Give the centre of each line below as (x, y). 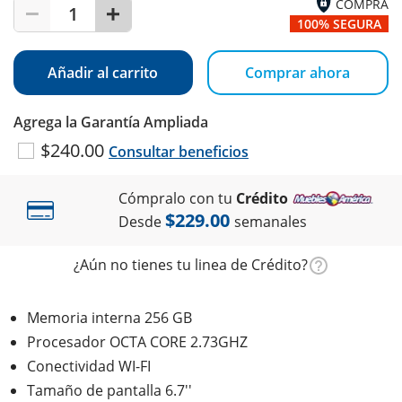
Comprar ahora (298, 72)
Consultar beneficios (179, 151)
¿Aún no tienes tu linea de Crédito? (190, 264)
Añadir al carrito (103, 72)
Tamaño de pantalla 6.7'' (109, 390)
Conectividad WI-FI (89, 366)
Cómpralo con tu (177, 198)
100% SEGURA (339, 23)
